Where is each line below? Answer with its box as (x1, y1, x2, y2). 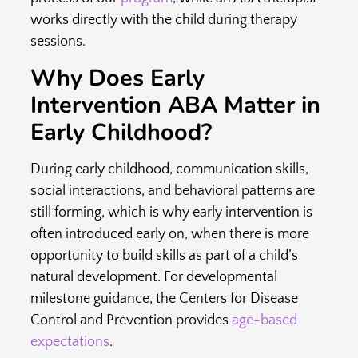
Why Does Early (30, 62, 205, 93)
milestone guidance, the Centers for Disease (30, 290, 298, 307)
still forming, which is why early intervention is (30, 204, 312, 221)
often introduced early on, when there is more (30, 225, 309, 242)
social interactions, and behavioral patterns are (30, 182, 315, 199)
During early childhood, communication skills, (30, 161, 308, 177)
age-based (231, 312, 297, 328)
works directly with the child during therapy (30, 12, 297, 29)
